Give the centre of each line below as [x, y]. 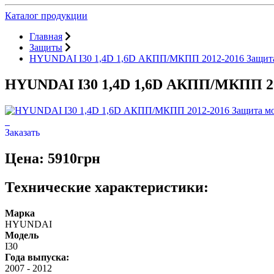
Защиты [46, 47]
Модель [22, 235]
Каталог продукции [46, 16]
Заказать [22, 132]
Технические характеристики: [107, 187]
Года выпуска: [37, 257]
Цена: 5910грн [53, 158]
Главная [46, 36]
